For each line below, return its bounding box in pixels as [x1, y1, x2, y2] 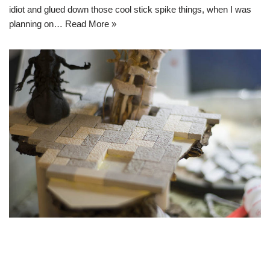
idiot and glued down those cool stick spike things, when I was [9, 4, 251, 14]
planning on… [9, 19, 65, 29]
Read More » [65, 19, 116, 29]
